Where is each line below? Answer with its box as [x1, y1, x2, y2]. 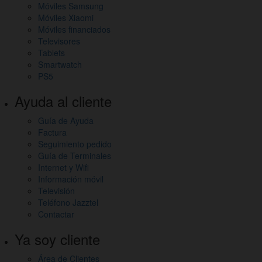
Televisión [38, 185, 75, 197]
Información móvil [38, 173, 104, 185]
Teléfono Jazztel [38, 196, 98, 209]
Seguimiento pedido [38, 138, 112, 150]
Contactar [38, 208, 74, 220]
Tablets [38, 47, 65, 59]
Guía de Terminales [38, 150, 111, 162]
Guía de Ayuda [38, 115, 94, 127]
